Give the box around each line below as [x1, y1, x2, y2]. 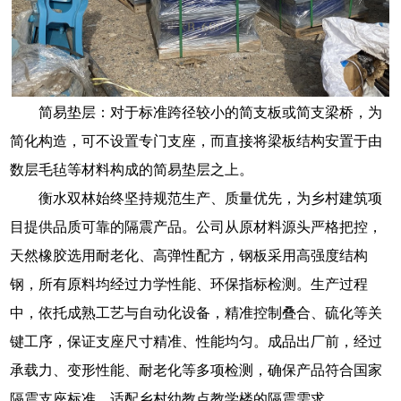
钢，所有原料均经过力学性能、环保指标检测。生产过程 [10, 277, 369, 293]
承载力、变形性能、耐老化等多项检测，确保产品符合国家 [10, 363, 383, 379]
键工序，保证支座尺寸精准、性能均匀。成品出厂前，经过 [10, 334, 383, 350]
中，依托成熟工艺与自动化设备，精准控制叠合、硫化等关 [10, 305, 383, 321]
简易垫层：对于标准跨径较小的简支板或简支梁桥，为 [38, 105, 383, 121]
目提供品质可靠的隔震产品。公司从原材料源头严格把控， [10, 219, 383, 235]
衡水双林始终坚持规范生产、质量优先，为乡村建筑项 [38, 191, 383, 207]
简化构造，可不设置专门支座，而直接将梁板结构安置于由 [10, 133, 383, 149]
